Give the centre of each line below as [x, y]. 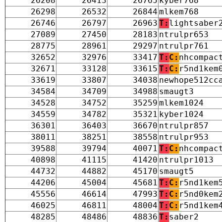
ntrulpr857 [184, 125]
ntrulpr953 [184, 137]
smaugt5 [176, 171]
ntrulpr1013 [186, 160]
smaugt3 [176, 91]
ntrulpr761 [184, 46]
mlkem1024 [181, 103]
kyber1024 [181, 114]
